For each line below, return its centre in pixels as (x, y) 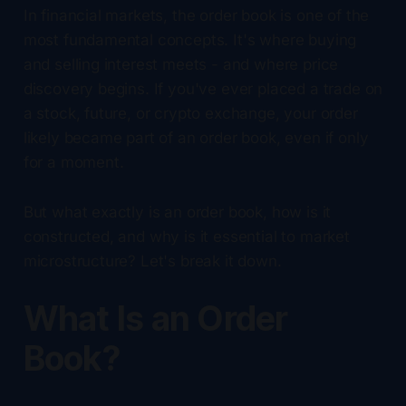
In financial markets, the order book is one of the (196, 15)
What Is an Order (155, 318)
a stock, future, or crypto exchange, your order (190, 113)
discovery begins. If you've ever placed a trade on (203, 88)
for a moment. (73, 162)
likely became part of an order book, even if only (196, 137)
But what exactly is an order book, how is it (177, 212)
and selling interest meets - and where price (181, 64)
